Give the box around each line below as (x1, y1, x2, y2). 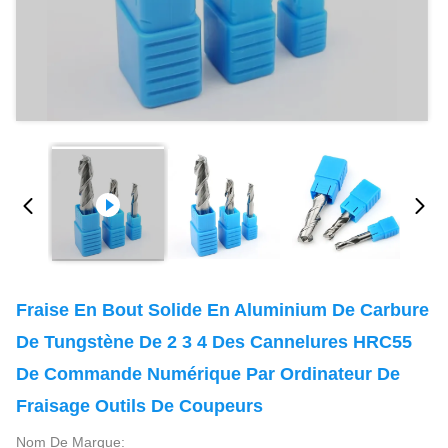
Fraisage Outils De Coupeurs (16, 396, 263, 416)
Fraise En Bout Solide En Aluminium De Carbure (16, 300, 429, 320)
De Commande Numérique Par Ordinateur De (16, 364, 400, 384)
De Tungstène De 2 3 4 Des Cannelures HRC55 (16, 332, 412, 352)
